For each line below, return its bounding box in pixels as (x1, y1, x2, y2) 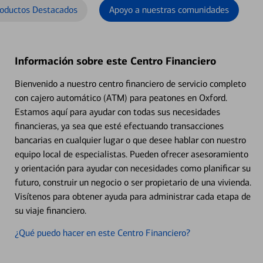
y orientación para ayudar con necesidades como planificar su (14, 163, 251, 174)
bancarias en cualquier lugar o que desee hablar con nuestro (14, 134, 246, 146)
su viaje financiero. (14, 205, 86, 216)
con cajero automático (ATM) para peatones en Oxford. (14, 92, 227, 103)
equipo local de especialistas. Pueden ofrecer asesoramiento (14, 149, 248, 160)
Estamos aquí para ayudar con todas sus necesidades (14, 106, 220, 117)
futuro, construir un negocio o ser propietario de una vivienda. (14, 177, 251, 188)
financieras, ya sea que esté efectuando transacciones (14, 120, 224, 131)
